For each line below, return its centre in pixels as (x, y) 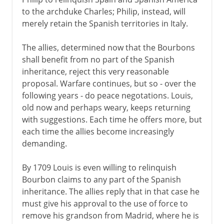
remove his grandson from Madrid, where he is (110, 215)
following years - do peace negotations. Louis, (107, 95)
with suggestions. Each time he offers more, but (112, 119)
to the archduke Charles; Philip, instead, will (103, 11)
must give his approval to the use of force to (105, 203)
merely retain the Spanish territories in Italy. (105, 23)
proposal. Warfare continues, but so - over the (109, 83)
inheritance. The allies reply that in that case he (110, 191)
